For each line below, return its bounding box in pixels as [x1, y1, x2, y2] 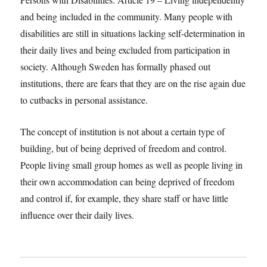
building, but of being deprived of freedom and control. [20, 142, 227, 155]
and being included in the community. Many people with [20, 10, 233, 23]
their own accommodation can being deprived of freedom [20, 175, 235, 188]
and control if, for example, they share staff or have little [20, 192, 229, 205]
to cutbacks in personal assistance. [20, 94, 148, 107]
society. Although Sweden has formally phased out [20, 60, 211, 73]
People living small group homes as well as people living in [20, 159, 243, 172]
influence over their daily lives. [20, 209, 135, 222]
